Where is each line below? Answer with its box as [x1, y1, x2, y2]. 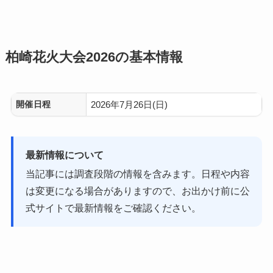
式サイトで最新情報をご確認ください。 [25, 202, 201, 214]
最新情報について [25, 149, 104, 161]
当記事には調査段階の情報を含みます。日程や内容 [25, 168, 250, 180]
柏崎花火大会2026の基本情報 [5, 49, 183, 65]
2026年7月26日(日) [91, 99, 168, 110]
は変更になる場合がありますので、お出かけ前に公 [25, 185, 250, 197]
